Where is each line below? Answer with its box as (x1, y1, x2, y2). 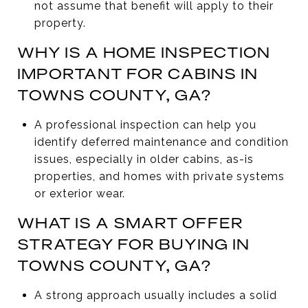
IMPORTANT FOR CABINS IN (17, 63, 258, 83)
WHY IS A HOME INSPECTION (17, 42, 270, 62)
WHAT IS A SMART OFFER (17, 212, 243, 232)
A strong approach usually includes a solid (34, 288, 277, 302)
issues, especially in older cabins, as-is (34, 152, 254, 166)
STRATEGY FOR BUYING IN (17, 234, 250, 254)
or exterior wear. (34, 186, 125, 200)
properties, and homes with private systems (34, 169, 285, 183)
